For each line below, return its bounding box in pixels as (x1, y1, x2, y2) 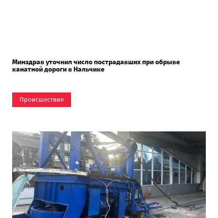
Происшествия (19, 95, 64, 103)
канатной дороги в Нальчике (12, 65, 105, 73)
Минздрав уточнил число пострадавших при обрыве (12, 57, 180, 66)
